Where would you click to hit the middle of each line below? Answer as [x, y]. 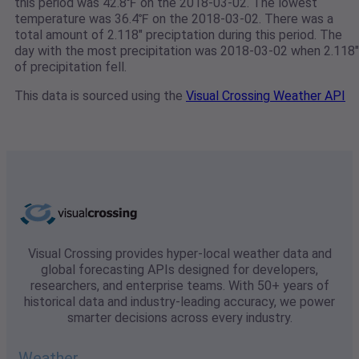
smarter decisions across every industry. [179, 318]
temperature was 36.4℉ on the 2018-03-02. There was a [174, 19]
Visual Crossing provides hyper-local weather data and [179, 254]
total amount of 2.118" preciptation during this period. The [178, 35]
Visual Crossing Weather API [266, 96]
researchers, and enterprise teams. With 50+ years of [179, 286]
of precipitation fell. [71, 67]
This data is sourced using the [100, 96]
